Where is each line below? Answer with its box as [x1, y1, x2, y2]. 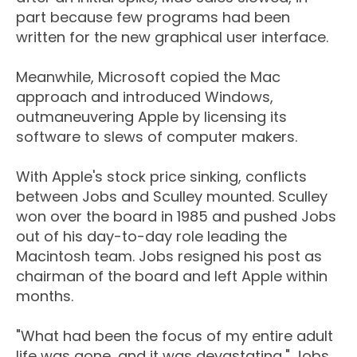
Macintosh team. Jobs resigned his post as [16, 246, 322, 267]
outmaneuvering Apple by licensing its [16, 107, 287, 127]
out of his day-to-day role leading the [16, 226, 287, 247]
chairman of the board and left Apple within [16, 266, 328, 287]
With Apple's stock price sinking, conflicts [16, 167, 307, 187]
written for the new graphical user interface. [16, 27, 328, 48]
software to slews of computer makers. [16, 127, 297, 147]
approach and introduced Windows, [16, 87, 273, 108]
